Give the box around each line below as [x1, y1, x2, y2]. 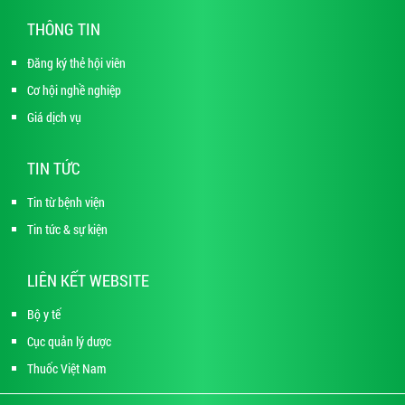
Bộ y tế [27, 306, 61, 324]
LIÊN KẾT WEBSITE [27, 269, 149, 292]
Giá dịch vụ [27, 108, 81, 127]
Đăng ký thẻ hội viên [27, 54, 126, 72]
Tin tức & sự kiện [27, 221, 108, 239]
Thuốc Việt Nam [27, 360, 106, 378]
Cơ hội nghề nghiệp [27, 81, 121, 99]
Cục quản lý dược [27, 333, 111, 351]
